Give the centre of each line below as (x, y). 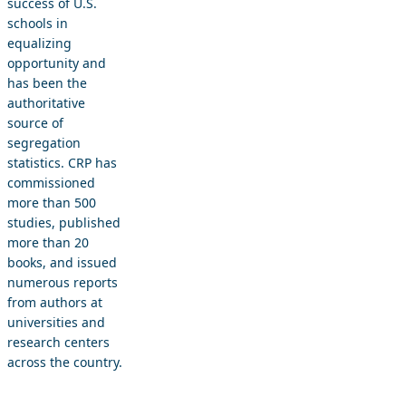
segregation (44, 142)
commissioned (51, 182)
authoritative (46, 102)
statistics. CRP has (62, 162)
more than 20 (48, 242)
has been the (47, 82)
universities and (56, 322)
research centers (58, 342)
